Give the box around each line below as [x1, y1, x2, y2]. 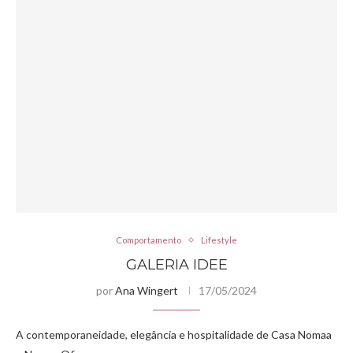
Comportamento [116, 235, 181, 245]
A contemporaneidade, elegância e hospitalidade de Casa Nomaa [16, 328, 332, 341]
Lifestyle [201, 235, 237, 245]
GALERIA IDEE [125, 256, 228, 273]
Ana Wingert [115, 284, 178, 297]
